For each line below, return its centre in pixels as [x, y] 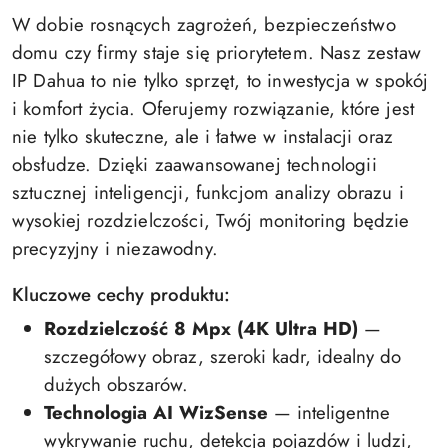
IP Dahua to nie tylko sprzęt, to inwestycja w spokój [220, 80]
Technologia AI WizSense [156, 412]
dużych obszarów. [116, 384]
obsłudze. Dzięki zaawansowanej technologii [194, 164]
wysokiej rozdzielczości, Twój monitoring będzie [211, 220]
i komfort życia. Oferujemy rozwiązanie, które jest [213, 108]
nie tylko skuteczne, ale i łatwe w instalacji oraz [203, 136]
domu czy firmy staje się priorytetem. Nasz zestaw [216, 52]
